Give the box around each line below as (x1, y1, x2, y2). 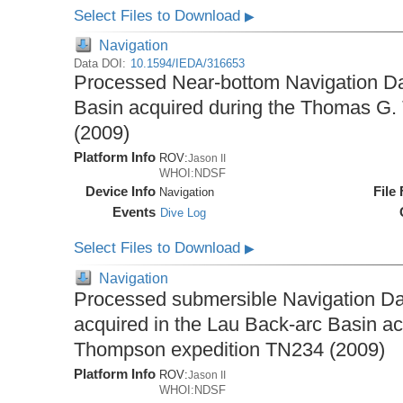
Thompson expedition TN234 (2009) (74, 337, 386, 361)
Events (112, 204, 157, 220)
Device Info (85, 184, 157, 200)
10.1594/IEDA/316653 (130, 57, 246, 71)
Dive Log (160, 206, 207, 220)
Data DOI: (74, 57, 130, 71)
